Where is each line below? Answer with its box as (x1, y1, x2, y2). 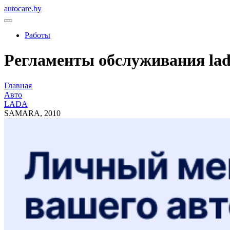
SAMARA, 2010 (4, 108, 61, 118)
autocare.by (4, 4, 42, 13)
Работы (25, 31, 50, 40)
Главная (4, 81, 32, 90)
